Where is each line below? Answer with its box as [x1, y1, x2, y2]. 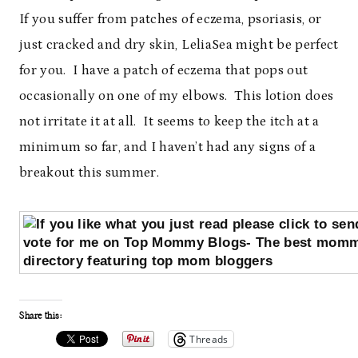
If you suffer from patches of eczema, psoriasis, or [19, 11, 322, 27]
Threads [189, 332, 229, 346]
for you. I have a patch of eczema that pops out [19, 62, 308, 78]
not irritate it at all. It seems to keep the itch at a [19, 113, 320, 129]
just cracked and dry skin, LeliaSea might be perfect [19, 37, 339, 53]
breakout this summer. [19, 165, 160, 181]
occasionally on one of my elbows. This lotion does [19, 88, 334, 104]
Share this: [19, 311, 62, 320]
